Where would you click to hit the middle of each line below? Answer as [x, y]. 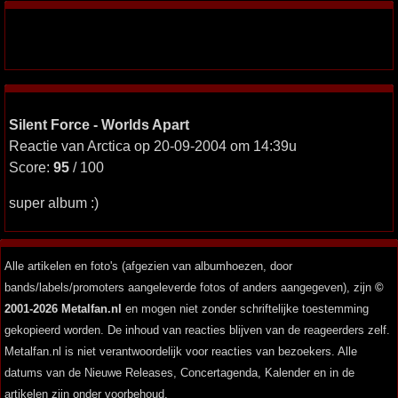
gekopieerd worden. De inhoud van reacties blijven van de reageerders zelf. [197, 330]
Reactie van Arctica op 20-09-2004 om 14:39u [153, 146]
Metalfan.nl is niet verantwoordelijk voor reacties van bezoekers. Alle [181, 351]
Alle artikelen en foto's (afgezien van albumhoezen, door [148, 266]
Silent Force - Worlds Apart [99, 124]
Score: [31, 167]
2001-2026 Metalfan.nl [63, 309]
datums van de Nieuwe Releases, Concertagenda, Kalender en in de [179, 373]
